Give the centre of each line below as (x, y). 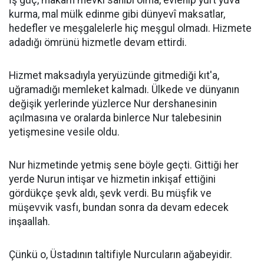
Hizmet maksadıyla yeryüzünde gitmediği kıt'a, (114, 75)
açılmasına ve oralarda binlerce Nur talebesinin (115, 118)
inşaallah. (29, 222)
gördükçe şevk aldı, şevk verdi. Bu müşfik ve (110, 193)
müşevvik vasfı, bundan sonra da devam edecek (119, 207)
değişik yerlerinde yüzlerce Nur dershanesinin (113, 104)
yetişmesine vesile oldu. (64, 132)
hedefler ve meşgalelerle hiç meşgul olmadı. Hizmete (130, 28)
